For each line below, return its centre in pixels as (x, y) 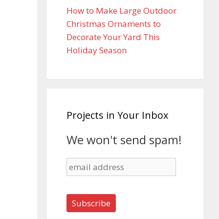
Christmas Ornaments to (114, 24)
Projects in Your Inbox (117, 115)
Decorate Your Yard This (113, 37)
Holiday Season (97, 50)
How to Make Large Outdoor (121, 11)
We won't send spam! (124, 140)
